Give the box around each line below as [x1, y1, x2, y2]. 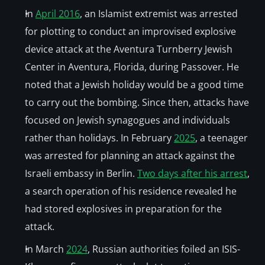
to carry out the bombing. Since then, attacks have [25, 96, 249, 109]
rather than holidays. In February [25, 131, 174, 144]
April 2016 [35, 7, 80, 20]
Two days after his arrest [137, 167, 247, 180]
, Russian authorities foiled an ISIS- [88, 243, 240, 256]
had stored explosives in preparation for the [25, 202, 222, 215]
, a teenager [195, 131, 248, 144]
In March [25, 243, 66, 256]
